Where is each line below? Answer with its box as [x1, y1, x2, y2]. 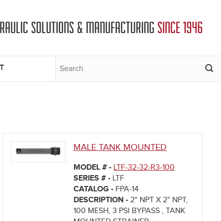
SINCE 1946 [157, 19, 203, 37]
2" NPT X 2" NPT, [130, 195, 188, 205]
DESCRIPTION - [74, 195, 130, 205]
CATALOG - [74, 184, 115, 194]
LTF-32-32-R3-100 [113, 163, 175, 173]
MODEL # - [74, 163, 113, 173]
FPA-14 [115, 184, 139, 194]
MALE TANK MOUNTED [74, 142, 167, 153]
